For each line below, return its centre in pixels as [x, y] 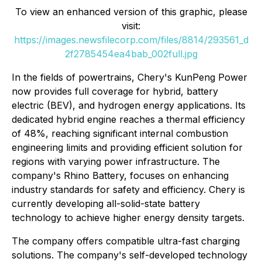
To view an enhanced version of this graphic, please [131, 11]
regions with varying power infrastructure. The [116, 161]
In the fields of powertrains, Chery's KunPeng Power [130, 77]
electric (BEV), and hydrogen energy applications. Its [129, 105]
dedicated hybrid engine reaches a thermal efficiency [128, 119]
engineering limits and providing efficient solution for [127, 147]
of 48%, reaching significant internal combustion [120, 133]
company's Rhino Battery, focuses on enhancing [120, 175]
